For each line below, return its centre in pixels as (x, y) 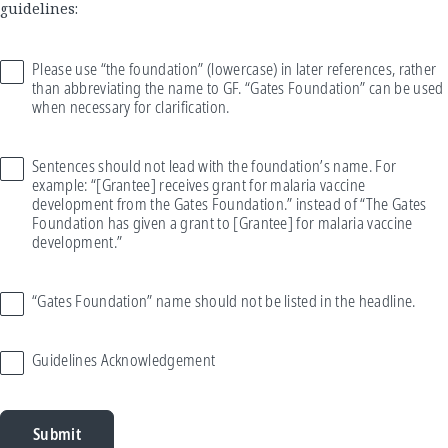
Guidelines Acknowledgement (124, 360)
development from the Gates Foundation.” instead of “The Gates (229, 204)
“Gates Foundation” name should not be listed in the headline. (224, 301)
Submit (57, 433)
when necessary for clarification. (131, 107)
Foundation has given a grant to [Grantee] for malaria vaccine (222, 223)
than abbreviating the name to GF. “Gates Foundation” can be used (238, 88)
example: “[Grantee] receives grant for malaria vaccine (199, 185)
